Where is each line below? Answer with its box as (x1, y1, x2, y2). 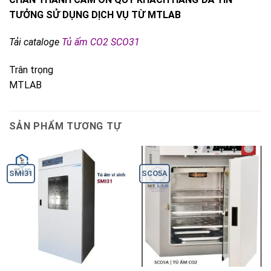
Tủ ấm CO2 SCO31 (62, 36, 140, 48)
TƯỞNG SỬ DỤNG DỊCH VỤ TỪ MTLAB (9, 8, 181, 21)
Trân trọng (9, 64, 53, 76)
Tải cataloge (9, 36, 62, 48)
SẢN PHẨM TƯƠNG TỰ (9, 120, 122, 132)
